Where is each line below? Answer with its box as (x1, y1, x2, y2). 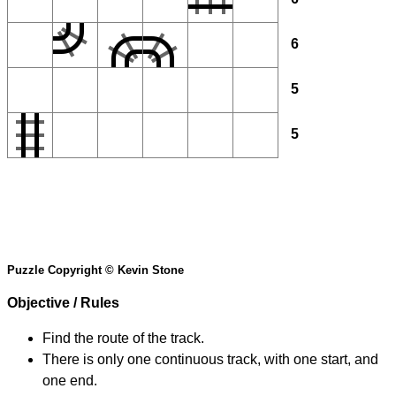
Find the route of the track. (42, 331, 204, 346)
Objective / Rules (7, 295, 119, 311)
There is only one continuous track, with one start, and (42, 352, 378, 368)
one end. (42, 373, 97, 389)
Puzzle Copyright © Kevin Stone (7, 263, 184, 278)
